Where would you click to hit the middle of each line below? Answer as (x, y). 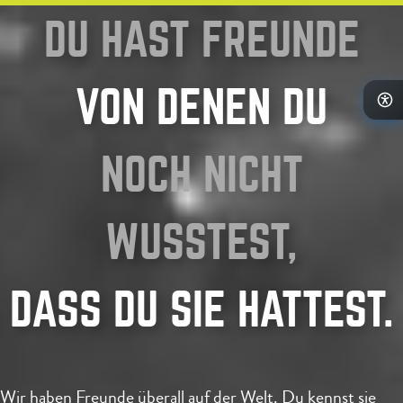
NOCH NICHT (201, 174)
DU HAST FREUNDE (201, 39)
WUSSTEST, (201, 241)
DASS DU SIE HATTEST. (201, 309)
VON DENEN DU (201, 106)
